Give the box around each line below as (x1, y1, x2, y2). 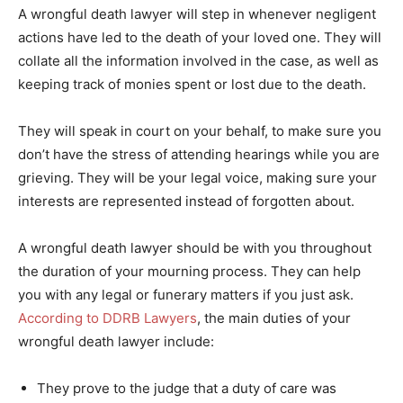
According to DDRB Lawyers (18, 309, 197, 327)
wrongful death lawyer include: (18, 332, 214, 350)
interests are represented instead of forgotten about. (18, 192, 354, 210)
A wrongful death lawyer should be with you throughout (18, 238, 372, 256)
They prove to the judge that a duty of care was (37, 379, 336, 397)
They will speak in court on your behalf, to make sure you (18, 121, 381, 139)
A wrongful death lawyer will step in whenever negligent (18, 4, 376, 22)
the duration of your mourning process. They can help (18, 262, 361, 280)
